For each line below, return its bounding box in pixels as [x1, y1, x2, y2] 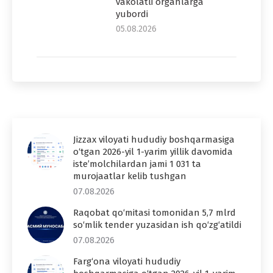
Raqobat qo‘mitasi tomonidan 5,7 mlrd [73, 207, 236, 218]
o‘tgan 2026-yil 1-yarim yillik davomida [73, 146, 233, 157]
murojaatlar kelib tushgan [73, 170, 186, 182]
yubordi [116, 8, 148, 19]
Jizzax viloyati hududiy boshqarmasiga [73, 133, 235, 145]
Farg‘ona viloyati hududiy [73, 255, 180, 267]
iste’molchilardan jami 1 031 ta [73, 158, 201, 169]
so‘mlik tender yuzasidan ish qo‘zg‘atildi [73, 219, 241, 230]
